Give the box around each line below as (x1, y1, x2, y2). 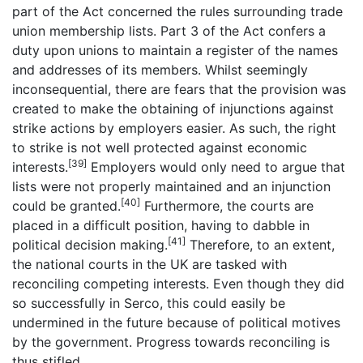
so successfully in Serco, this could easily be (12, 294, 285, 311)
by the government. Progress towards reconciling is (12, 333, 330, 350)
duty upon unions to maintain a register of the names (12, 41, 338, 58)
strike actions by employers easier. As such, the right (12, 119, 336, 136)
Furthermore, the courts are (140, 197, 314, 214)
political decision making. (12, 236, 168, 253)
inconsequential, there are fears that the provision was (12, 80, 346, 97)
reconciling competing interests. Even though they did (12, 275, 344, 292)
